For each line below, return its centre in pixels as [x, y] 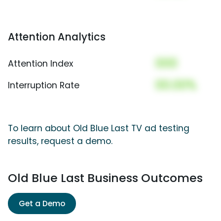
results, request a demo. [60, 141]
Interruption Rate [44, 86]
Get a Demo [42, 204]
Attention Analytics [57, 37]
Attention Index [40, 64]
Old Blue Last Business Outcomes [105, 178]
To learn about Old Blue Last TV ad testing [99, 129]
